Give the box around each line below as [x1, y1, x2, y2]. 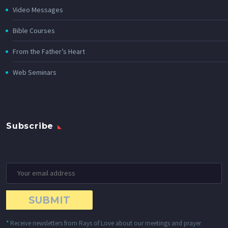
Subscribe [6, 121, 54, 131]
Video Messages [13, 5, 63, 15]
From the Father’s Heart [13, 47, 85, 56]
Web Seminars [13, 68, 56, 77]
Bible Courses [13, 26, 55, 36]
